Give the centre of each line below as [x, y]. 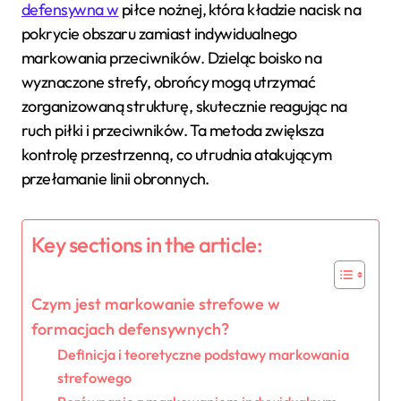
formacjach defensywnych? [130, 328]
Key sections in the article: [147, 245]
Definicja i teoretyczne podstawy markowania [203, 354]
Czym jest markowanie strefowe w [156, 303]
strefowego [94, 377]
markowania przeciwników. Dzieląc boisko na [172, 57]
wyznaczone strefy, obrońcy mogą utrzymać [169, 81]
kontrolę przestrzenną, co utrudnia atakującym [177, 154]
